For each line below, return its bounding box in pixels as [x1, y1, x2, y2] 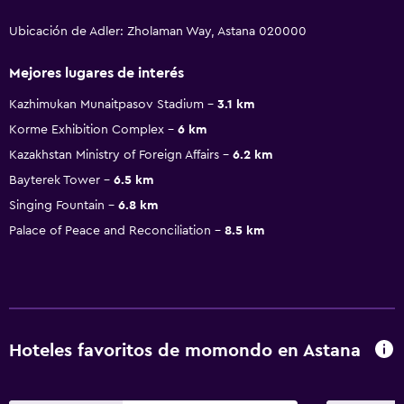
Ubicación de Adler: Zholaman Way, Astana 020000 [9, 24, 307, 38]
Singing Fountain [9, 198, 105, 212]
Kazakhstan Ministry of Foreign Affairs [9, 148, 219, 161]
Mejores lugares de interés [9, 65, 184, 80]
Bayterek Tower [9, 173, 100, 187]
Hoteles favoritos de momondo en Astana [9, 342, 361, 361]
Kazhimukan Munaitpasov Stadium [9, 97, 204, 111]
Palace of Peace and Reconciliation [9, 224, 211, 237]
